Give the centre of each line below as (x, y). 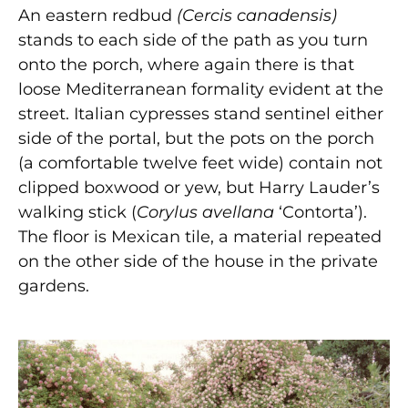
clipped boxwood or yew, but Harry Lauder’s (199, 188)
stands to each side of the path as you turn (193, 41)
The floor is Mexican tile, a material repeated (200, 237)
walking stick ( (77, 213)
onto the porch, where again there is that (186, 65)
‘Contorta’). (321, 213)
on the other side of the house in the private (198, 262)
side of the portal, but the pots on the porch (196, 139)
